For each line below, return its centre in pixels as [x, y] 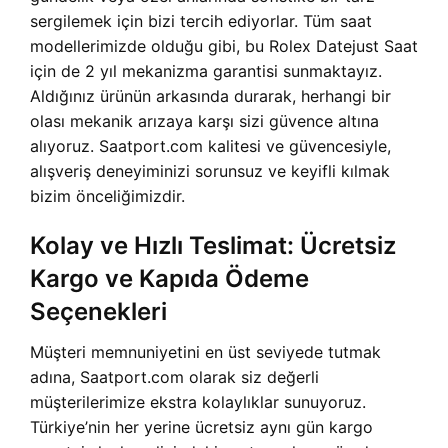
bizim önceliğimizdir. [107, 196]
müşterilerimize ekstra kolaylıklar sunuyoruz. [198, 402]
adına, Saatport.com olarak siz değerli [174, 377]
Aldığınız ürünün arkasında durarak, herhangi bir [210, 96]
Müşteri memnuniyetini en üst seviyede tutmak [205, 352]
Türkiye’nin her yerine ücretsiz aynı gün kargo [201, 427]
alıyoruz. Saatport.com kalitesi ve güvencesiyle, [210, 146]
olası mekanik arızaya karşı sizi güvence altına [204, 121]
